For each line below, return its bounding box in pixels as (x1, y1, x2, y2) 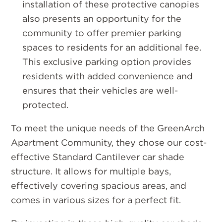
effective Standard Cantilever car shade (11, 152, 185, 162)
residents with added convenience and (22, 71, 193, 81)
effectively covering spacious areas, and (11, 180, 187, 191)
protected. (22, 100, 68, 110)
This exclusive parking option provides (22, 56, 191, 67)
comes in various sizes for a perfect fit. (11, 195, 181, 205)
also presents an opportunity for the (22, 13, 181, 24)
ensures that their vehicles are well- (22, 85, 178, 96)
